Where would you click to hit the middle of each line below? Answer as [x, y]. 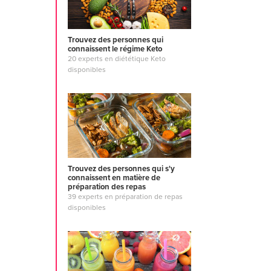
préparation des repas [107, 187]
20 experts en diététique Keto [117, 59]
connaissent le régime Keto [115, 49]
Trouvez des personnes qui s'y [121, 168]
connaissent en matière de [114, 178]
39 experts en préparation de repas [125, 197]
